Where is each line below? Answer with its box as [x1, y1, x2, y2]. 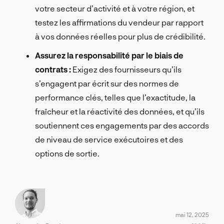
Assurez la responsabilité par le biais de [35, 50, 183, 60]
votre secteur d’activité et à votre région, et [35, 3, 194, 13]
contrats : [35, 64, 71, 74]
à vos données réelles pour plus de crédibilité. [35, 31, 205, 41]
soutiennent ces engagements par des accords [35, 120, 209, 130]
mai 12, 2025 [175, 210, 209, 218]
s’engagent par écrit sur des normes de [35, 78, 179, 88]
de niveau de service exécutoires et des [35, 134, 183, 144]
